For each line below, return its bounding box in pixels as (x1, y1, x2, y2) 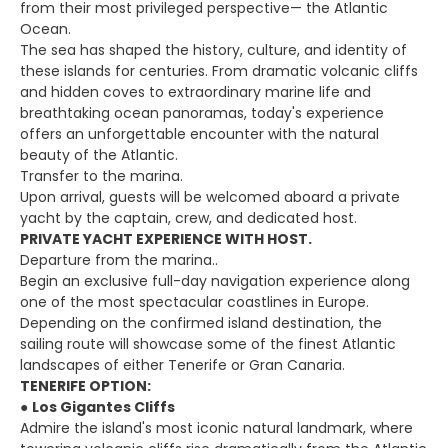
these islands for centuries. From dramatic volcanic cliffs (20, 61, 418, 81)
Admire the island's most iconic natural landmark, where (20, 418, 413, 438)
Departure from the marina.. (20, 250, 218, 270)
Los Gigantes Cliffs (32, 397, 175, 417)
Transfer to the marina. (20, 166, 183, 186)
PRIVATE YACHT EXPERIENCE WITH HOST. (20, 229, 312, 249)
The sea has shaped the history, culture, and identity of (20, 40, 407, 60)
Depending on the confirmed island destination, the (20, 313, 382, 333)
